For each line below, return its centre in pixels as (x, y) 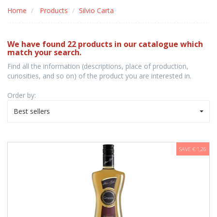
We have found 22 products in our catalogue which (105, 44)
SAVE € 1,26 (193, 149)
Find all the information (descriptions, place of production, (98, 66)
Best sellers (32, 111)
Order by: (22, 95)
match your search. (44, 53)
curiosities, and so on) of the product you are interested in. (99, 76)
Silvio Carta (96, 11)
